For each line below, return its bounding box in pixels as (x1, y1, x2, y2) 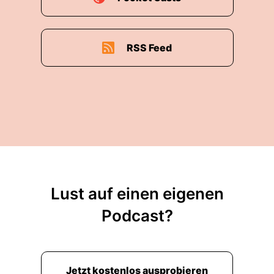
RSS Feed (127, 42, 172, 54)
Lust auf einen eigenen (50, 184, 224, 203)
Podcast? (101, 206, 173, 225)
